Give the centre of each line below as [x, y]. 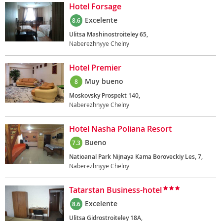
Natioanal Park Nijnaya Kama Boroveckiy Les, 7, [136, 157]
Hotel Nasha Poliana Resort [120, 129]
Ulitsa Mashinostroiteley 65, [109, 34]
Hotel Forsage [95, 6]
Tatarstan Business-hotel [115, 190]
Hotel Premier [95, 68]
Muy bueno [104, 81]
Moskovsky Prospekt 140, [105, 95]
